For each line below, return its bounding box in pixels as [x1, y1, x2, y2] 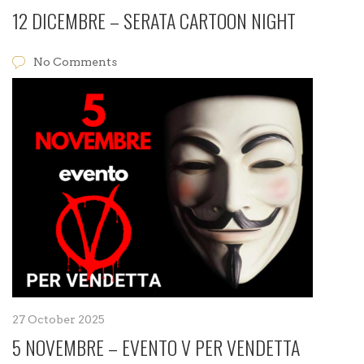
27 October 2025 [12, 313, 105, 326]
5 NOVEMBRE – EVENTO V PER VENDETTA [12, 332, 300, 362]
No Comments [33, 55, 117, 68]
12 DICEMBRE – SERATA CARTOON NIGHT [12, 6, 296, 35]
